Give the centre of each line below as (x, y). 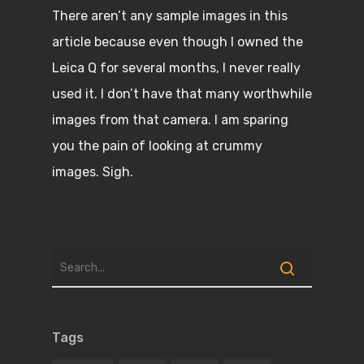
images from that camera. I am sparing (170, 120)
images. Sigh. (94, 172)
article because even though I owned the (178, 42)
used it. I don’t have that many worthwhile (182, 94)
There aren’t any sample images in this (170, 16)
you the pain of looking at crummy (157, 146)
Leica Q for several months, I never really (176, 68)
